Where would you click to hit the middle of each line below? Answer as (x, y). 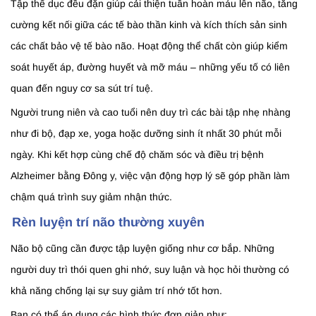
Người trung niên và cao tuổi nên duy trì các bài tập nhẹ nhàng (151, 113)
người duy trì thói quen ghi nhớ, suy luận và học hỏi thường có (150, 270)
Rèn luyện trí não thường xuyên (108, 223)
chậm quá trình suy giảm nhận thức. (91, 197)
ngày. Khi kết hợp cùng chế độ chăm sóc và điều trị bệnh (137, 155)
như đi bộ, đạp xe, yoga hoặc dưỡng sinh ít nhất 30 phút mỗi (146, 134)
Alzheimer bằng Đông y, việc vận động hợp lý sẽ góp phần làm (150, 176)
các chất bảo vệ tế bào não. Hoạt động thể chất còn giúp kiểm (149, 46)
